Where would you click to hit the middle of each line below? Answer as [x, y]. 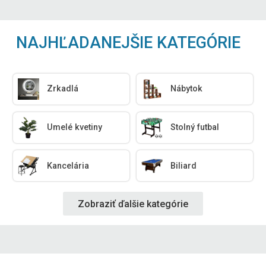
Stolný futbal [195, 128]
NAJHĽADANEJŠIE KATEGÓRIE [129, 42]
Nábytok [187, 89]
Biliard [184, 166]
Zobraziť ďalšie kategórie [133, 204]
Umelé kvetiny [75, 128]
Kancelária [68, 166]
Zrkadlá [63, 89]
